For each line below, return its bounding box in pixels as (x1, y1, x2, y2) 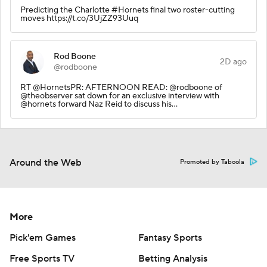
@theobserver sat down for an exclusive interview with (20, 90, 219, 101)
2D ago (220, 56, 247, 67)
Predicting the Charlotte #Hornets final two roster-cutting (20, 4, 235, 15)
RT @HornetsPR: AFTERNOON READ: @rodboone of (20, 82, 222, 93)
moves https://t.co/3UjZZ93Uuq (20, 13, 138, 24)
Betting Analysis (138, 252, 207, 265)
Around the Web (10, 156, 82, 169)
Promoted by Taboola (180, 157, 244, 166)
